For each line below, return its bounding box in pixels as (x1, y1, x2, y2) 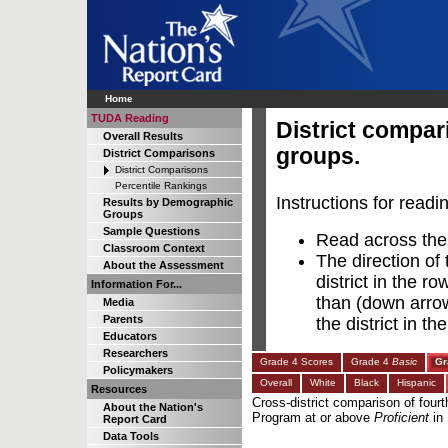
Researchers (103, 347, 168, 359)
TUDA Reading (91, 112, 169, 124)
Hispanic (397, 377, 436, 388)
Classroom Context (103, 242, 205, 254)
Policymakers (103, 364, 173, 376)
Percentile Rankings (115, 180, 207, 191)
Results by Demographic (103, 196, 233, 208)
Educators (103, 330, 157, 342)
